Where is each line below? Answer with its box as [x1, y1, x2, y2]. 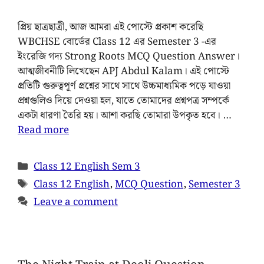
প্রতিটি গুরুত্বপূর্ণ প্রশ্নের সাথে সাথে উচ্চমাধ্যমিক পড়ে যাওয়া [18, 77, 230, 94]
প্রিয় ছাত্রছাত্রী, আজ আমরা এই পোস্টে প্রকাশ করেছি [18, 18, 203, 35]
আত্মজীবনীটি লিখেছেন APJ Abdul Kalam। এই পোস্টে [18, 62, 229, 80]
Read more [18, 121, 69, 138]
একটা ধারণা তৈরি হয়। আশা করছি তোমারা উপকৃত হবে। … [18, 107, 232, 124]
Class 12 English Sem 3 [34, 158, 141, 175]
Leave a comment [34, 193, 118, 210]
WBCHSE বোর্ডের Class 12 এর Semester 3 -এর [18, 33, 216, 50]
